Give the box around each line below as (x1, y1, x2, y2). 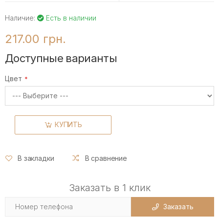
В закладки (18, 154, 54, 163)
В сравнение (85, 154, 128, 163)
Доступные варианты (5, 52, 117, 65)
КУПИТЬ (54, 120, 83, 129)
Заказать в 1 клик (68, 181, 151, 194)
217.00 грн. (5, 31, 66, 46)
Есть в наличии (44, 13, 96, 22)
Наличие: (5, 13, 37, 22)
